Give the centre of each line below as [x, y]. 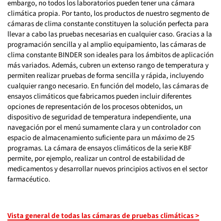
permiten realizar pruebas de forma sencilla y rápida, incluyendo [106, 75]
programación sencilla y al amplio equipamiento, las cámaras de [107, 44]
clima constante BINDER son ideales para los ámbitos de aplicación [110, 55]
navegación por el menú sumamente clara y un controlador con [104, 127]
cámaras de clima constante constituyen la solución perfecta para [108, 24]
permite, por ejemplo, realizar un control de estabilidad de [96, 158]
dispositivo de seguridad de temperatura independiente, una [99, 117]
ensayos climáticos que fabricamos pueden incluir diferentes [99, 96]
